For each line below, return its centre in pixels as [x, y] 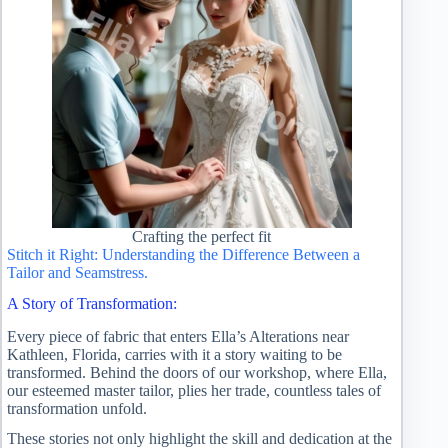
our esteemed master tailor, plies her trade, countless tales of [194, 390]
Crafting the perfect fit [202, 236]
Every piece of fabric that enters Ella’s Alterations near [178, 336]
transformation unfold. [77, 408]
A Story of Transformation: [92, 303]
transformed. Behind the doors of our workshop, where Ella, [197, 372]
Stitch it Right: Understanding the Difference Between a [183, 254]
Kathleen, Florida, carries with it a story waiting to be [174, 354]
